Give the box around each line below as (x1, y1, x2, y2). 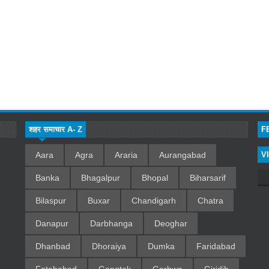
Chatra (197, 196, 223, 206)
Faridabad (196, 241, 235, 252)
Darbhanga (89, 219, 133, 229)
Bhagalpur (80, 173, 120, 183)
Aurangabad (159, 150, 206, 160)
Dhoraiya (91, 241, 126, 252)
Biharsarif (189, 173, 226, 183)
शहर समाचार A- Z (28, 125, 82, 134)
